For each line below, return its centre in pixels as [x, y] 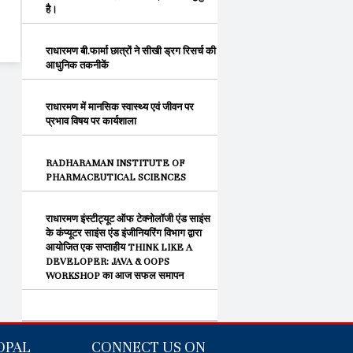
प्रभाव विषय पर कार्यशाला [91, 121]
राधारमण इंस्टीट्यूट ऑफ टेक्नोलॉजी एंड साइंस [128, 219]
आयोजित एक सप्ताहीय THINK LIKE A [119, 247]
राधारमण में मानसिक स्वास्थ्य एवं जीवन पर [120, 107]
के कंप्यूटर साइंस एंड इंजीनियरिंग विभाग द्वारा [124, 233]
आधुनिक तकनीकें [77, 65]
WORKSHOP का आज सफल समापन [115, 276]
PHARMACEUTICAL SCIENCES [116, 177]
